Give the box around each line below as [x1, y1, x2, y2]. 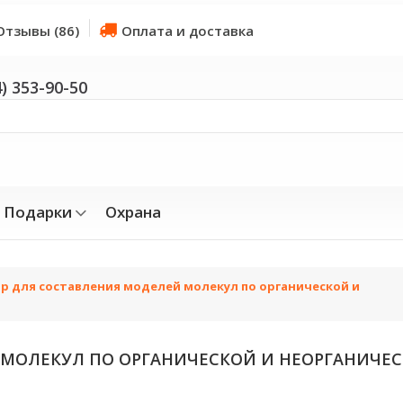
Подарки [4, 201, 72, 222]
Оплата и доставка [121, 22, 254, 40]
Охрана [105, 201, 161, 222]
